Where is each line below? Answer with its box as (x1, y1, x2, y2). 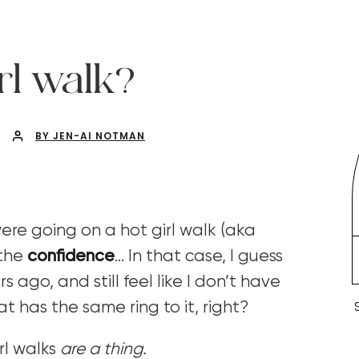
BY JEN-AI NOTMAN (35, 128, 145, 143)
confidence (27, 248, 115, 265)
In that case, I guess (128, 248, 283, 265)
